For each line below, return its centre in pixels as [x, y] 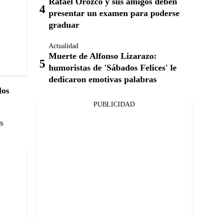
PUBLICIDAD [114, 104]
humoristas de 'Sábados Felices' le [113, 68]
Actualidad [64, 46]
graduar [64, 25]
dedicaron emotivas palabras [103, 79]
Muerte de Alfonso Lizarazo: [103, 56]
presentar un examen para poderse [114, 13]
